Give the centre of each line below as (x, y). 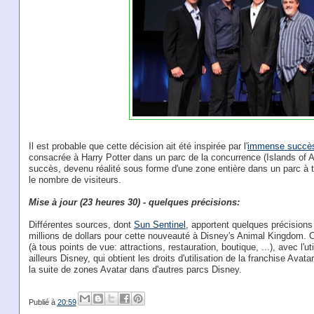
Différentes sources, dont (81, 224)
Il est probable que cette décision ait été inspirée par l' (138, 146)
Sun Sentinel (159, 224)
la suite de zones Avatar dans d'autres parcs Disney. (135, 269)
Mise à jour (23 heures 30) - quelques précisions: (134, 202)
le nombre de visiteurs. (75, 179)
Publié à (43, 302)
